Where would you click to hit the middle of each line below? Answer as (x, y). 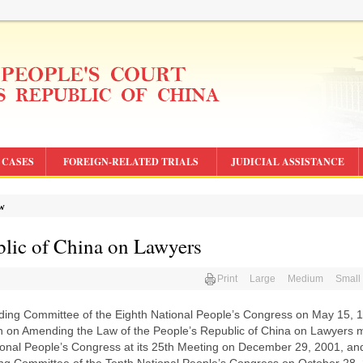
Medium (305, 279)
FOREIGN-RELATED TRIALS (131, 162)
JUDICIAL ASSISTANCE (287, 162)
